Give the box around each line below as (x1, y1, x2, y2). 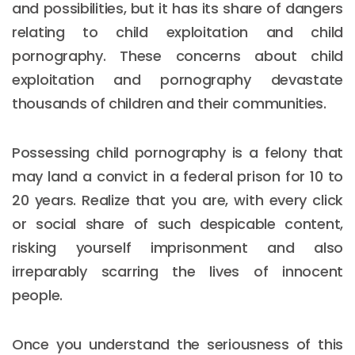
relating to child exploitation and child (12, 21, 343, 42)
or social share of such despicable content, (12, 213, 343, 234)
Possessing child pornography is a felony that (12, 142, 343, 162)
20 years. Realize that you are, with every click (12, 189, 343, 210)
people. (12, 284, 63, 305)
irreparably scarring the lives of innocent (12, 261, 343, 281)
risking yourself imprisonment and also (12, 237, 343, 258)
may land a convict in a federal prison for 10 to (12, 166, 343, 186)
